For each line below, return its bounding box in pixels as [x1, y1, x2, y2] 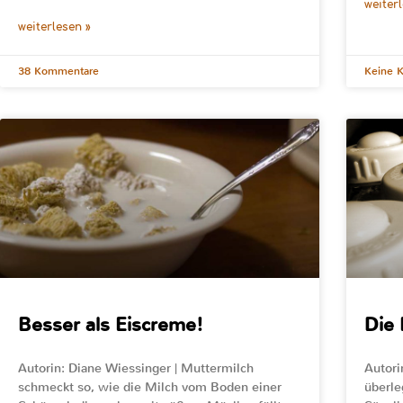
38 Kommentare [18, 63, 99, 78]
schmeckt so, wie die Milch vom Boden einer [18, 379, 282, 397]
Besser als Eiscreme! [18, 312, 203, 338]
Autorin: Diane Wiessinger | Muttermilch [18, 360, 254, 378]
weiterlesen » [18, 20, 91, 33]
